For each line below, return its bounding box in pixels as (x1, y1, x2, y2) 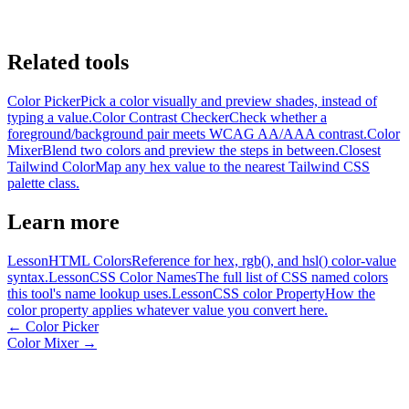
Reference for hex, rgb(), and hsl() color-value (131, 252, 396, 268)
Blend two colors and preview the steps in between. (42, 142, 339, 158)
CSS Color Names (89, 268, 196, 285)
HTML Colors (48, 252, 131, 268)
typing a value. (7, 109, 92, 125)
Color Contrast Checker (92, 109, 229, 125)
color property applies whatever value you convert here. (7, 301, 328, 318)
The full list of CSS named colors (196, 268, 388, 285)
